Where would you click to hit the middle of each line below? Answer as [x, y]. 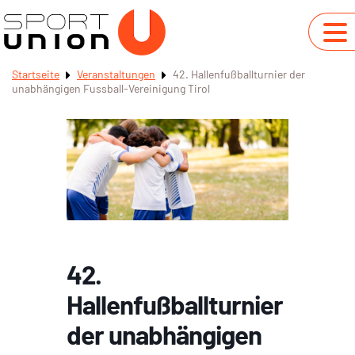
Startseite [36, 74]
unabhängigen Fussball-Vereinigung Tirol [111, 89]
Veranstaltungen [116, 74]
